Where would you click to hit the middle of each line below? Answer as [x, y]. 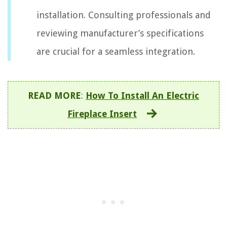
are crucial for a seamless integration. [116, 51]
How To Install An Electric [142, 95]
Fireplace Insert [102, 113]
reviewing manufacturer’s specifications [120, 33]
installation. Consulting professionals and [124, 15]
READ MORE [54, 95]
